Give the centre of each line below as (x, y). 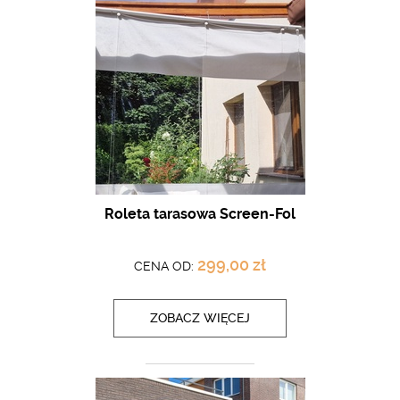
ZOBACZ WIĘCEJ (200, 318)
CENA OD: (166, 266)
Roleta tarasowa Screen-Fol (200, 214)
